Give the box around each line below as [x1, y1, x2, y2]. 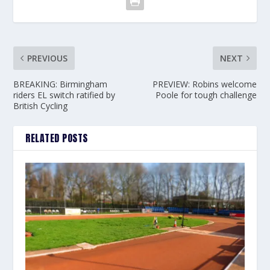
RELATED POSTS [25, 130, 88, 145]
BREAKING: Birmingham [13, 78, 108, 90]
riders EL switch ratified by [13, 89, 116, 101]
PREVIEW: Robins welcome [152, 78, 257, 90]
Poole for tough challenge [155, 89, 257, 101]
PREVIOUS [27, 52, 68, 64]
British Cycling [13, 99, 68, 111]
